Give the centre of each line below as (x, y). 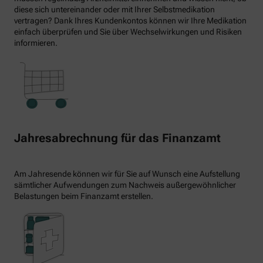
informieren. (36, 43)
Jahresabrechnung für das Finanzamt (117, 138)
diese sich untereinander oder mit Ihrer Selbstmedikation (114, 10)
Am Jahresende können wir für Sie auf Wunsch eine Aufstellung (127, 173)
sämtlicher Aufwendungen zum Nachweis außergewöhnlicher (125, 185)
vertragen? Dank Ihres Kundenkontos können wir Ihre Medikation (130, 21)
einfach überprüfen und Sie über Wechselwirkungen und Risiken (128, 32)
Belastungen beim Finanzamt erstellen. (84, 196)
